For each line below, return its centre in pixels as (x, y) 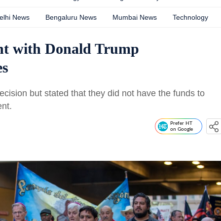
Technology (190, 17)
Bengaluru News (71, 17)
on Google (182, 129)
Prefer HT (181, 123)
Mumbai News (135, 17)
